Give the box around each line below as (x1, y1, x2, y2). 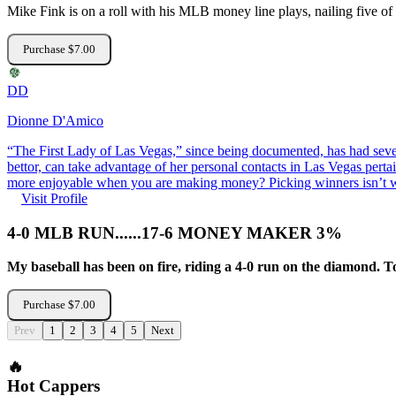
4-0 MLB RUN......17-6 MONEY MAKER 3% (7, 223, 342, 242)
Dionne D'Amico (7, 112, 103, 128)
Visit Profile (21, 190, 88, 206)
